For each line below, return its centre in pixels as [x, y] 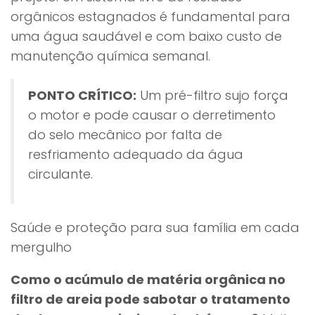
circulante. [60, 174]
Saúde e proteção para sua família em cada [155, 227]
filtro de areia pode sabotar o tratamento [150, 299]
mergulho [41, 247]
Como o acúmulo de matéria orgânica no [148, 279]
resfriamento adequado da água [136, 154]
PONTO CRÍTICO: [82, 95]
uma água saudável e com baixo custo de [146, 36]
